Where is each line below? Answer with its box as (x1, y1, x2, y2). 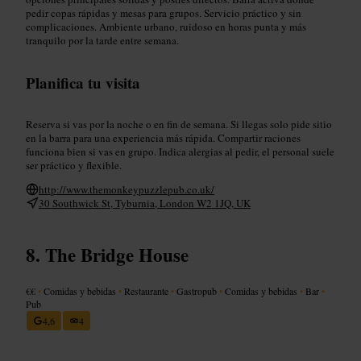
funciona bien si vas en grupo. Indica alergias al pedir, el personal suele (26, 143, 334, 159)
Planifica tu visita (26, 71, 140, 93)
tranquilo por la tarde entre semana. (26, 32, 179, 48)
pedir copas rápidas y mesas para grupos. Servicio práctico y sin (26, 5, 301, 20)
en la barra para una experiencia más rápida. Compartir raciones (26, 130, 301, 145)
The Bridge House (45, 240, 189, 268)
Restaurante (122, 284, 171, 297)
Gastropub (174, 284, 219, 297)
